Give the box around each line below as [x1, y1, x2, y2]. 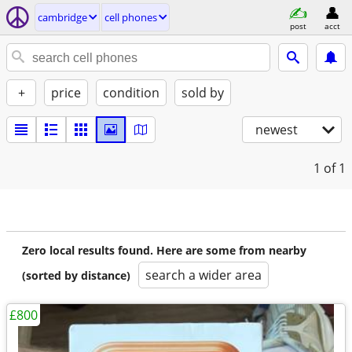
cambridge [38, 10, 87, 24]
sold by [181, 84, 224, 101]
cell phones [104, 10, 157, 24]
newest [255, 121, 298, 138]
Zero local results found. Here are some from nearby [22, 243, 306, 258]
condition [103, 84, 159, 101]
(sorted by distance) [22, 268, 130, 283]
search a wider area [145, 266, 262, 284]
